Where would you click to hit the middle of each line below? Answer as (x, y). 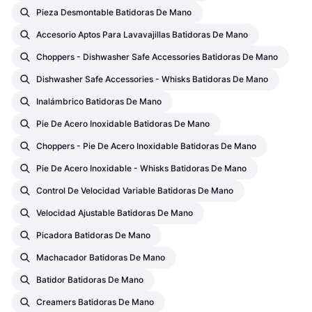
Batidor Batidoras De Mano (90, 279)
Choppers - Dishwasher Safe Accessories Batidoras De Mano (157, 56)
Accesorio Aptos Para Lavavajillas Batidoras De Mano (142, 34)
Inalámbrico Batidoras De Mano (99, 101)
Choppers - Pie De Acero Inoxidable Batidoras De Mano (146, 146)
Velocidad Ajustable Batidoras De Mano (115, 212)
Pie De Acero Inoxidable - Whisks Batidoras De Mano (141, 168)
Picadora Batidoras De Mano (93, 235)
